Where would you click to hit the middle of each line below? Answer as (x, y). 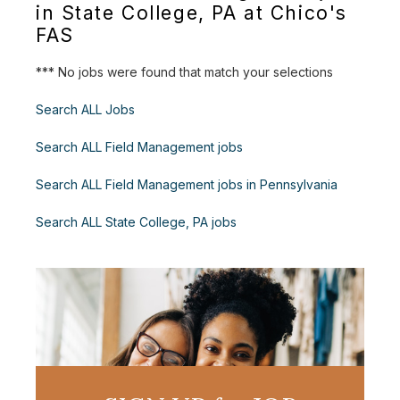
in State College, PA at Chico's (192, 13)
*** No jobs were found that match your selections (184, 71)
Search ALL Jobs (85, 109)
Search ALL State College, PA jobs (136, 221)
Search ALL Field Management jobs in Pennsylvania (187, 184)
